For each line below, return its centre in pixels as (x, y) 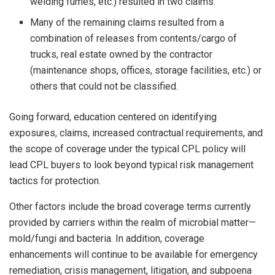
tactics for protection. (55, 181)
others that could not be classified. (104, 87)
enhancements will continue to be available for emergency (134, 255)
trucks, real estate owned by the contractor (122, 55)
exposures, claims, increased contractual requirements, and (136, 133)
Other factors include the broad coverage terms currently (130, 207)
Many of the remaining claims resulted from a (127, 23)
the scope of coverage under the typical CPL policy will (127, 149)
